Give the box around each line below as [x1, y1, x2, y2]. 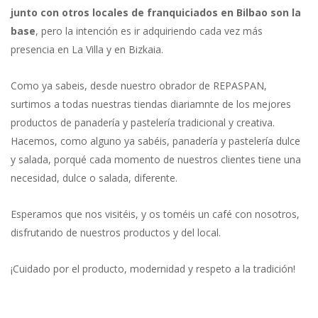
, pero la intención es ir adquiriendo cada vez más [35, 23, 263, 38]
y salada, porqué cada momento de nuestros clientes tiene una [11, 152, 301, 166]
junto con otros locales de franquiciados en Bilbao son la [11, 5, 301, 19]
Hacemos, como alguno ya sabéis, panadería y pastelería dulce [11, 133, 300, 148]
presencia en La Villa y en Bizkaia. [11, 42, 163, 56]
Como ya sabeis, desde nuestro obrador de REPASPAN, [11, 78, 267, 92]
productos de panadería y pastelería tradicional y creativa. [11, 115, 275, 129]
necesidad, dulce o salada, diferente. [11, 170, 177, 185]
